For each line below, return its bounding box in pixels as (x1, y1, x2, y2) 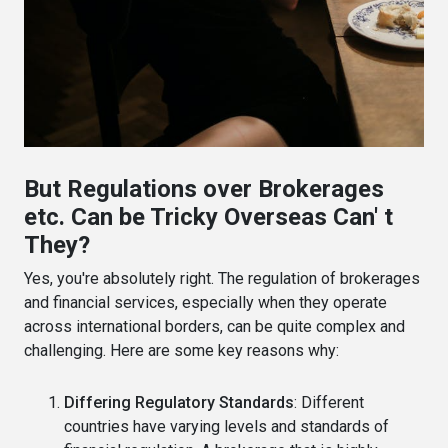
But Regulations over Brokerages (24, 175, 384, 204)
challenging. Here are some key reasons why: (24, 341, 339, 361)
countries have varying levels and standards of (64, 417, 389, 437)
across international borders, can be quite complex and (24, 317, 405, 337)
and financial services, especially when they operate (24, 293, 387, 313)
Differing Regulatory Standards (64, 393, 294, 413)
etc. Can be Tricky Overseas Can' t (24, 203, 393, 232)
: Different (294, 393, 364, 413)
